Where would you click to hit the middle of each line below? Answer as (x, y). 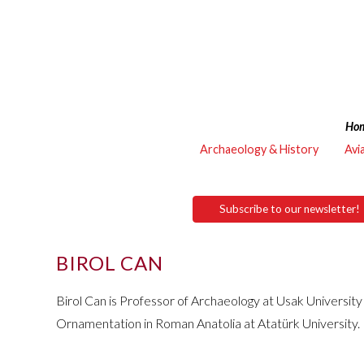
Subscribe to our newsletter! (290, 208)
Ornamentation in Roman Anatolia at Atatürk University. (208, 323)
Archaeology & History (259, 149)
